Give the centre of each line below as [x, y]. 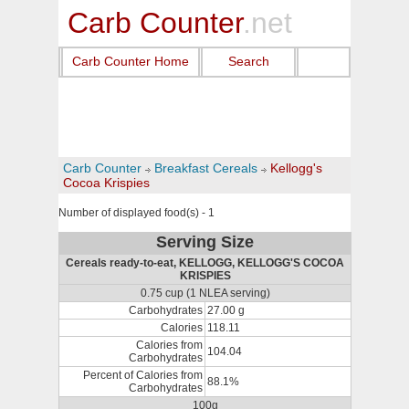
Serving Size [205, 242]
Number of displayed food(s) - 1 [136, 213]
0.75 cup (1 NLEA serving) [205, 293]
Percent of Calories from [143, 375]
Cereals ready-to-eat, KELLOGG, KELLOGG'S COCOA [205, 263]
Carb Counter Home [131, 61]
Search [248, 61]
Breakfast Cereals [206, 168]
